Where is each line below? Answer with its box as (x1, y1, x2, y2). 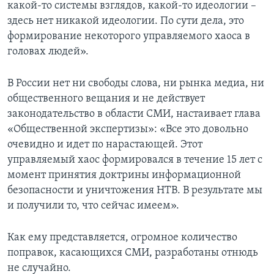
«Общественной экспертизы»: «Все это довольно (7, 124, 248, 136)
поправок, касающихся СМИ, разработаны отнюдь (7, 247, 258, 259)
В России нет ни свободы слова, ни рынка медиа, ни (7, 78, 264, 90)
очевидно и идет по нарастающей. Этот (7, 139, 202, 151)
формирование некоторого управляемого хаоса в (7, 31, 250, 43)
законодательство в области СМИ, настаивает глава (7, 108, 261, 120)
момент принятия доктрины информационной (7, 169, 241, 182)
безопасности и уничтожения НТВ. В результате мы (7, 185, 262, 197)
